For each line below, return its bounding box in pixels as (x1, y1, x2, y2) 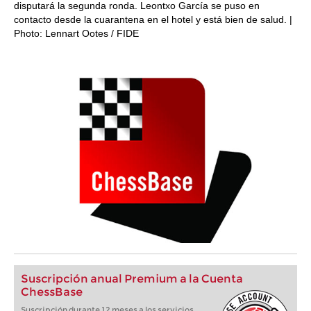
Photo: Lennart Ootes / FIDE (14, 28, 139, 39)
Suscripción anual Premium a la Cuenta (21, 272, 243, 285)
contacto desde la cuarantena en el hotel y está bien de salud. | (14, 14, 292, 25)
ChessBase (21, 285, 83, 299)
